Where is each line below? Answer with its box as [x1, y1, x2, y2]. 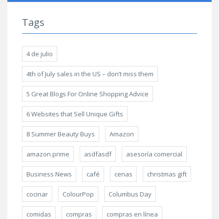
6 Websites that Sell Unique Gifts [26, 109, 123, 119]
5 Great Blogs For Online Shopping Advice [26, 89, 149, 99]
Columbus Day [109, 190, 152, 199]
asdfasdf [84, 150, 111, 159]
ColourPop [63, 190, 94, 199]
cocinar [26, 190, 48, 199]
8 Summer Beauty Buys [26, 130, 95, 139]
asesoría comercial [126, 150, 182, 159]
